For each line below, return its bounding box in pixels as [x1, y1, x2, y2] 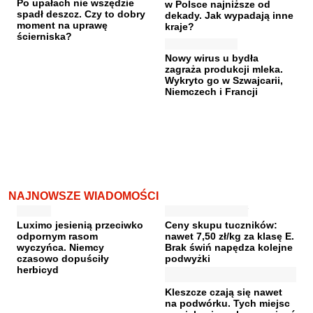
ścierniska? [17, 30, 72, 42]
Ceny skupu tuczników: [165, 219, 277, 231]
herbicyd [17, 263, 59, 275]
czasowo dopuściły [17, 252, 109, 264]
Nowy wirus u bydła [165, 52, 259, 64]
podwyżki [165, 252, 210, 264]
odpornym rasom [17, 230, 98, 242]
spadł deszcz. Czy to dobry [17, 8, 145, 20]
